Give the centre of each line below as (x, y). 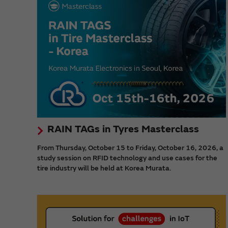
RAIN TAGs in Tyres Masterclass (123, 129)
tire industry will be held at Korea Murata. (104, 168)
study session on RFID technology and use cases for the (127, 158)
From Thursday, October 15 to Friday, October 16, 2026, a (130, 148)
